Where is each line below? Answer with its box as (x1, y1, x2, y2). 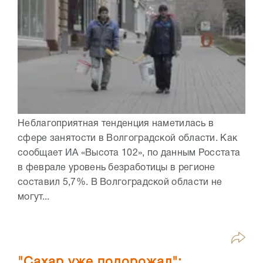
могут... (18, 193, 50, 202)
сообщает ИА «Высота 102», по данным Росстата (18, 149, 241, 158)
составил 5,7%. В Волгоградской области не (18, 178, 222, 187)
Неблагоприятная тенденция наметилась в (18, 120, 214, 129)
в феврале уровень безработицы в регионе (18, 164, 215, 173)
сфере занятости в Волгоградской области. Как (18, 134, 238, 143)
